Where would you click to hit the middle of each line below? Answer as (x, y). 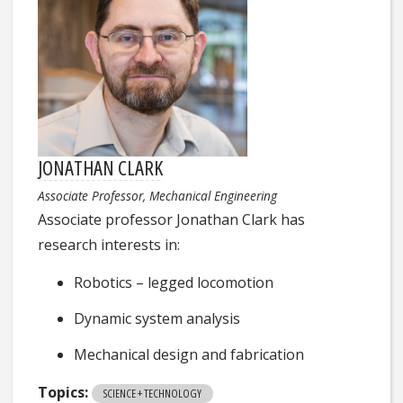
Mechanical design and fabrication (189, 354)
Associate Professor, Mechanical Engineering (158, 195)
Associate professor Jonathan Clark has (172, 219)
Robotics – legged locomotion (174, 282)
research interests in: (109, 244)
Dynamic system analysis (157, 318)
